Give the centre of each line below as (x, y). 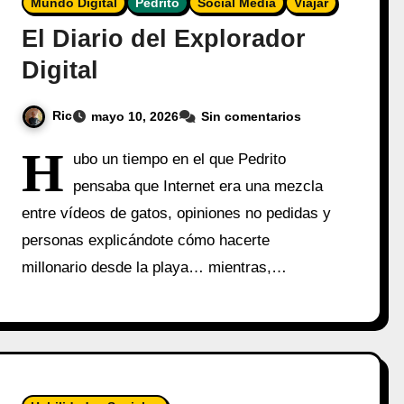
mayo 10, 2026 (135, 116)
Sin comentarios (252, 116)
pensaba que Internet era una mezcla (198, 186)
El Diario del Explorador (164, 39)
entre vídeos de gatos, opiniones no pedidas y (177, 213)
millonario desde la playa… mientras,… (155, 267)
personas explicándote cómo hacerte (146, 240)
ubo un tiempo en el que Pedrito (180, 159)
